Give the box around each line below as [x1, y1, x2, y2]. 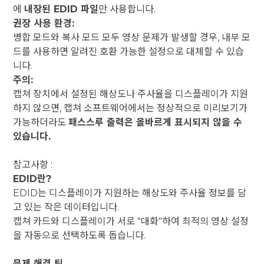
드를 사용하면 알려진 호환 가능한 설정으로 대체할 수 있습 [13, 46, 245, 58]
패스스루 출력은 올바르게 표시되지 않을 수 [68, 117, 243, 128]
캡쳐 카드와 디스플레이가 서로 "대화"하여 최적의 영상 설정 [13, 216, 249, 227]
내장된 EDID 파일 [24, 4, 99, 15]
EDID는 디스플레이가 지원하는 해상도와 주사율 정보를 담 [13, 187, 247, 199]
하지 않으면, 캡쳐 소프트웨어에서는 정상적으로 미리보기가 [13, 103, 248, 114]
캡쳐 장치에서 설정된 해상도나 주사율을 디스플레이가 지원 [13, 88, 249, 100]
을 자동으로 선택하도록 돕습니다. [13, 230, 146, 242]
